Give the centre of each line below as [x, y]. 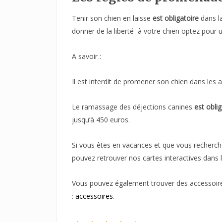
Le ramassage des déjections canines [132, 107]
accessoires [94, 196]
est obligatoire [175, 18]
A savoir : [86, 56]
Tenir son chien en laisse [111, 18]
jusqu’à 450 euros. [101, 119]
